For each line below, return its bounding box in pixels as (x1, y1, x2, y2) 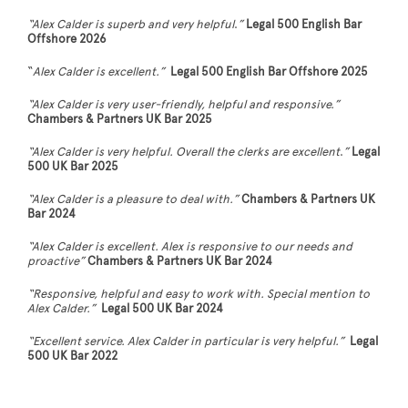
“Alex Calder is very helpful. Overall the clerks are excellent (27, 144, 340, 159)
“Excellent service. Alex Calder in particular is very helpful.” (27, 333, 350, 349)
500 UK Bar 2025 (27, 158, 118, 174)
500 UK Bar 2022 (27, 348, 117, 363)
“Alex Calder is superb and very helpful (27, 16, 234, 32)
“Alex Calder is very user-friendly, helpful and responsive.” (27, 97, 340, 112)
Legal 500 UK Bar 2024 (101, 301, 223, 316)
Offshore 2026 (27, 31, 107, 46)
